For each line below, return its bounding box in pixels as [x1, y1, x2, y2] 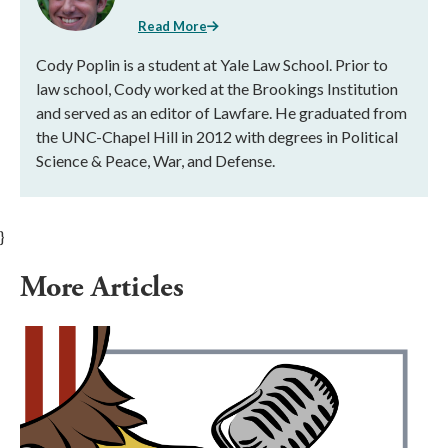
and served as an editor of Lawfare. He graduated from [36, 102, 407, 122]
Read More [138, 17, 207, 34]
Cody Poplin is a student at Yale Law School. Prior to [36, 54, 388, 74]
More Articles [20, 267, 191, 307]
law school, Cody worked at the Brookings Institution [36, 78, 398, 98]
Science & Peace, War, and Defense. [36, 150, 275, 170]
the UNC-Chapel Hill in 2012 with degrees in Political [36, 126, 398, 146]
